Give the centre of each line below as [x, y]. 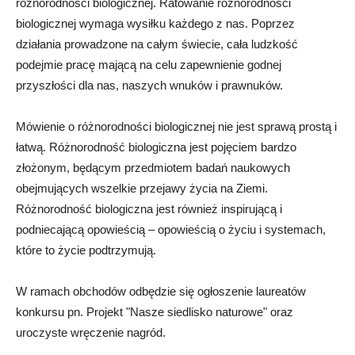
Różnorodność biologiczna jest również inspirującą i [149, 209]
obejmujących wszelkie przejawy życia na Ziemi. [142, 189]
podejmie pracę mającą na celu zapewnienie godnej [149, 65]
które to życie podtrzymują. [86, 250]
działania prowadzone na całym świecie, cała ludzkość [157, 44]
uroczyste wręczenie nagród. [91, 333]
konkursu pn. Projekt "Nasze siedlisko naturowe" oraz [155, 312]
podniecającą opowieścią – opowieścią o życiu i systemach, [171, 230]
